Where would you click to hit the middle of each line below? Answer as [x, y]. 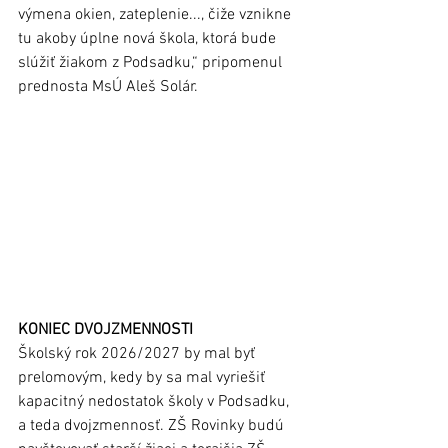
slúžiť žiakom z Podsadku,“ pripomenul [152, 62]
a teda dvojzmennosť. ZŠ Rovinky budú [153, 425]
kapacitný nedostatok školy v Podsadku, [155, 401]
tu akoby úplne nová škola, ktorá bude [149, 38]
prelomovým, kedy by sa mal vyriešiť [143, 377]
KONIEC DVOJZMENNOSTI [105, 329]
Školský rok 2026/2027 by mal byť [138, 353]
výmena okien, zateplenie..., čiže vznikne [156, 14]
